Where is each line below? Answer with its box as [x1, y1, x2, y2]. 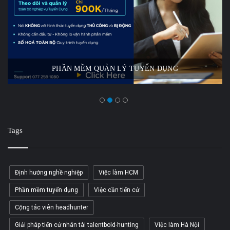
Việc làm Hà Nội [155, 221, 199, 228]
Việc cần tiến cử [94, 186, 139, 194]
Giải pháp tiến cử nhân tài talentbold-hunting [15, 221, 139, 228]
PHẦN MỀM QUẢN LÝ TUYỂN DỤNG [51, 64, 179, 72]
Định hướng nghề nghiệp [15, 168, 83, 176]
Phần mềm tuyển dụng [15, 186, 78, 194]
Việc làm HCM [99, 168, 138, 176]
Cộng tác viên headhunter [15, 203, 88, 211]
